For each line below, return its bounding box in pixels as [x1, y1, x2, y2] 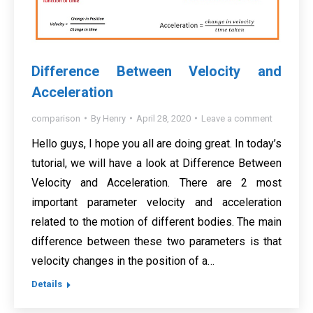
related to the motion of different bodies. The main [31, 214, 282, 228]
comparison [31, 112, 80, 124]
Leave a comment [201, 112, 272, 124]
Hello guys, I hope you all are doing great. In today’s [31, 136, 282, 150]
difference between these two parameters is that [31, 234, 282, 248]
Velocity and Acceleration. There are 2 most [31, 175, 282, 189]
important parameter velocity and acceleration [31, 195, 282, 209]
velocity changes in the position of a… [31, 254, 214, 268]
